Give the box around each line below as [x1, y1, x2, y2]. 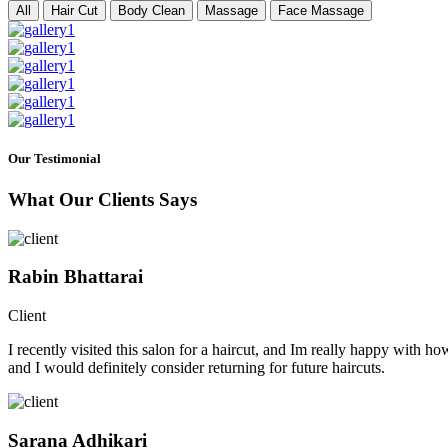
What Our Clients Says [8, 188, 197, 210]
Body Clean [118, 2, 185, 18]
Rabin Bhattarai [8, 266, 143, 288]
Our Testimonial [8, 150, 101, 166]
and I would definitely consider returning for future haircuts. [8, 359, 385, 377]
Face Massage [278, 2, 364, 18]
